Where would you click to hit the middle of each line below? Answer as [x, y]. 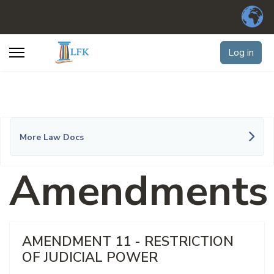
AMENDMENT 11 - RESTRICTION [128, 242]
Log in [241, 53]
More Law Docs [52, 137]
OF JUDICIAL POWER [90, 257]
